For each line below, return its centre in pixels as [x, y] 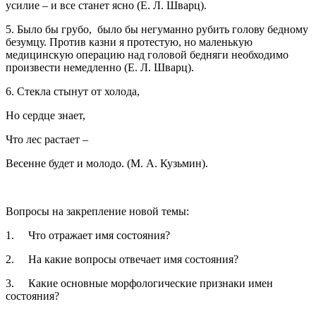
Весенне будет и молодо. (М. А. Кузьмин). [107, 163]
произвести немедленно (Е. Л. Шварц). [100, 67]
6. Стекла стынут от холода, [74, 91]
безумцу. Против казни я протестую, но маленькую [129, 42]
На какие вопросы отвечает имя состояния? [133, 259]
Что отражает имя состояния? [99, 235]
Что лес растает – [48, 139]
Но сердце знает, [47, 115]
